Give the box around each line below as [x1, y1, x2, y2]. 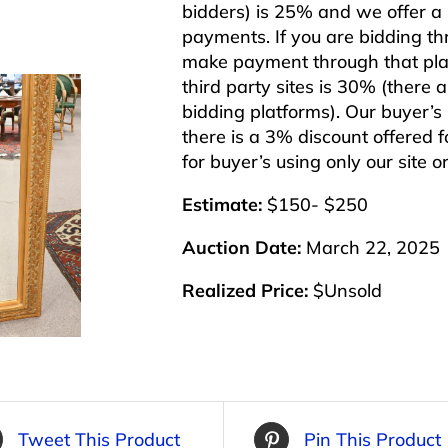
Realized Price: [182, 279, 308, 303]
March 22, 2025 [301, 236, 440, 260]
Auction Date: [182, 236, 301, 260]
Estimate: [182, 193, 262, 217]
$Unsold [308, 279, 382, 303]
